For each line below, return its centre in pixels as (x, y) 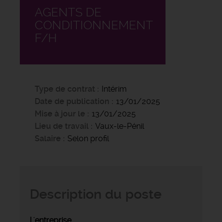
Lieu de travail (62, 126)
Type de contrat (65, 89)
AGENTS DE (68, 12)
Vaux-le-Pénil (120, 126)
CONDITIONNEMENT (94, 25)
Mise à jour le (60, 113)
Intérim (114, 89)
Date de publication (73, 101)
